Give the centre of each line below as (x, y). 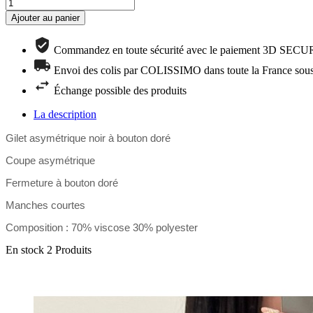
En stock (25, 249)
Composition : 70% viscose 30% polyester (102, 227)
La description (65, 114)
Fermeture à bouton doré (62, 182)
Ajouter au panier (45, 17)
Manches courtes (45, 205)
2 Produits (69, 249)
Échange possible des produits (120, 90)
